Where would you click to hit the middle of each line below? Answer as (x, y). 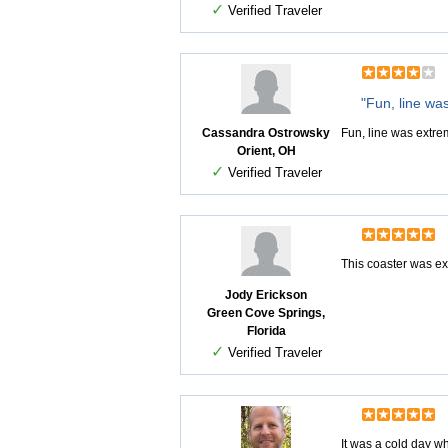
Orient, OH (266, 151)
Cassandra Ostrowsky (266, 133)
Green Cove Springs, (266, 313)
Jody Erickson (266, 295)
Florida (266, 331)
